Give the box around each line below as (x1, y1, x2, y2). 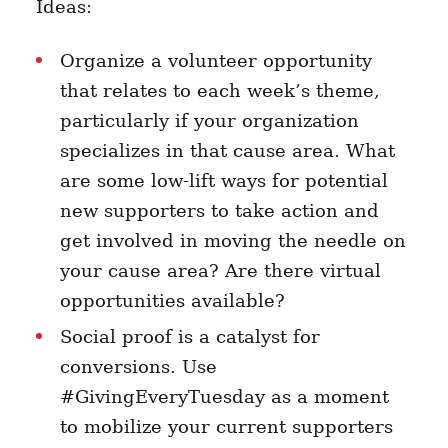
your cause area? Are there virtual (59, 260, 381, 282)
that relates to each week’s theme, (59, 80, 380, 102)
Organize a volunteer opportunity (59, 50, 372, 72)
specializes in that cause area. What (59, 140, 395, 162)
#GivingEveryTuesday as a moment (59, 386, 389, 408)
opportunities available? (59, 290, 296, 312)
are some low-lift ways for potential (59, 170, 388, 192)
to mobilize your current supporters (59, 416, 393, 438)
